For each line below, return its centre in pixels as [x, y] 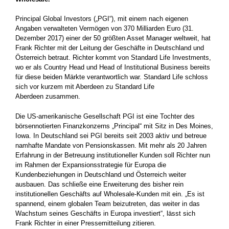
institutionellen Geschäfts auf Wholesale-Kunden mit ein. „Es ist [110, 194]
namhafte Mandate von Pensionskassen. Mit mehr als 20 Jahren [111, 145]
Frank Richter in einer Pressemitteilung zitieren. [87, 223]
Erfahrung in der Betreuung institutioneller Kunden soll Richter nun [113, 155]
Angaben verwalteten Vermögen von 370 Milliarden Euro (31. [105, 28]
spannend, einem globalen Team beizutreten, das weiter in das [108, 203]
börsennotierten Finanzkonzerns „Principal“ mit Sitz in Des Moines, [114, 126]
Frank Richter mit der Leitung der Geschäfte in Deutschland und [110, 48]
